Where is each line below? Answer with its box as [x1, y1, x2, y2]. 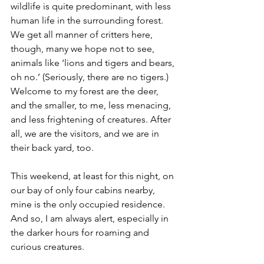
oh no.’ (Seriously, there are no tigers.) [11, 71, 171, 82]
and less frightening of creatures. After [11, 113, 173, 125]
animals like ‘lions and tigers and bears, [11, 57, 177, 68]
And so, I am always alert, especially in [11, 212, 171, 224]
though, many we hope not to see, [11, 42, 157, 54]
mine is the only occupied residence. [11, 198, 167, 210]
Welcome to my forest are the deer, [11, 85, 161, 97]
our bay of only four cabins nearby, [11, 184, 157, 196]
